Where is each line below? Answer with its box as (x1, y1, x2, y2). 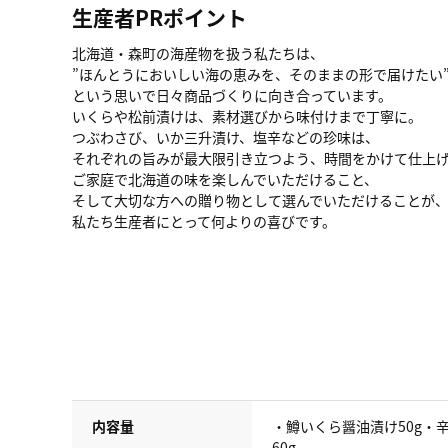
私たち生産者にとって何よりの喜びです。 (72, 211, 336, 231)
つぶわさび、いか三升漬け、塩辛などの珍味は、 (72, 127, 379, 147)
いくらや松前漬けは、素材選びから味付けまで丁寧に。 (72, 106, 422, 126)
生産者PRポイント (72, 2, 247, 32)
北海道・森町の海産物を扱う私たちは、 (72, 43, 324, 63)
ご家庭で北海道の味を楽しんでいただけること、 (72, 169, 378, 189)
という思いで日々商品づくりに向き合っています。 (72, 85, 392, 105)
